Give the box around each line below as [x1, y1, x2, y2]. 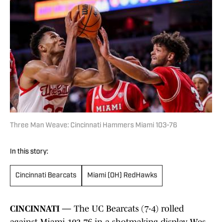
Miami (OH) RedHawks [87, 172, 157, 180]
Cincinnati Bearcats [15, 172, 76, 180]
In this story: [10, 148, 48, 156]
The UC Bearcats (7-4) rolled [74, 204, 184, 214]
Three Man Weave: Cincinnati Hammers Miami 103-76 [10, 122, 177, 130]
